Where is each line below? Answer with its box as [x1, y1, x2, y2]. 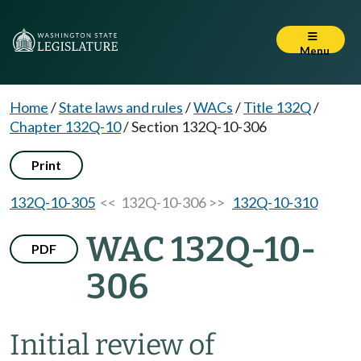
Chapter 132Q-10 [10, 118, 121, 135]
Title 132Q [243, 98, 311, 116]
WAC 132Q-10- [86, 229, 316, 270]
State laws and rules [59, 98, 183, 116]
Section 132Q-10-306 [131, 118, 267, 135]
